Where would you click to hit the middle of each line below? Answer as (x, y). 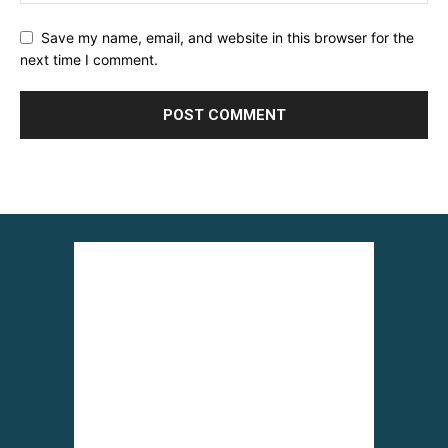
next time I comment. (89, 60)
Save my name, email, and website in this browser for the (227, 37)
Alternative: (57, 171)
